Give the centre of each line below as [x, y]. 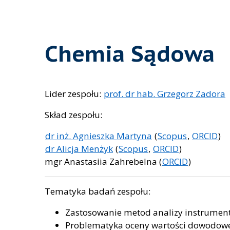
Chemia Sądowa [130, 53]
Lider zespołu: [74, 94]
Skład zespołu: [73, 115]
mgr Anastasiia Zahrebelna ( [103, 161]
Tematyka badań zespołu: [98, 191]
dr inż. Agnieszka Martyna [99, 136]
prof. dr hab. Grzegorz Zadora [165, 94]
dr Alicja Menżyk [79, 149]
